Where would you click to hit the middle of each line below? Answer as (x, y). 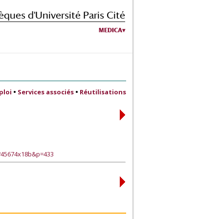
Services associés (46, 92)
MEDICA (110, 30)
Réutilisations (103, 92)
